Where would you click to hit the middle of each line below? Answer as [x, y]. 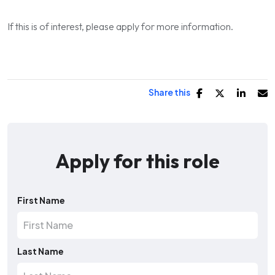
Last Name [41, 251]
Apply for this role [137, 161]
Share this [169, 92]
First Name [41, 200]
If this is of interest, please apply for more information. [120, 26]
